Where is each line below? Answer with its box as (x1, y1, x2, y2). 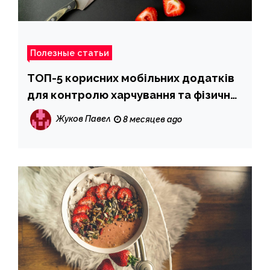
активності (27, 104, 90, 118)
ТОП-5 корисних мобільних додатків (27, 71, 234, 84)
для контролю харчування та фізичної (27, 87, 241, 101)
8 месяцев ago (121, 114, 182, 124)
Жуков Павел (56, 114, 111, 124)
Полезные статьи (30, 47, 109, 58)
